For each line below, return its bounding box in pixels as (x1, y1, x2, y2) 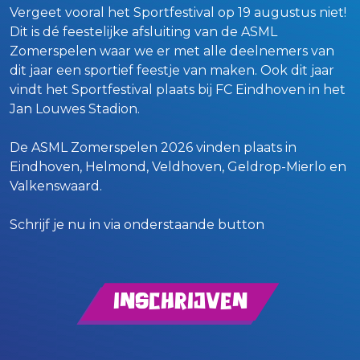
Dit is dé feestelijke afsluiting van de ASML (10, 24, 277, 40)
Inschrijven (112, 290, 247, 313)
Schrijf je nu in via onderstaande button (10, 217, 264, 233)
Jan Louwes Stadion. (10, 101, 140, 117)
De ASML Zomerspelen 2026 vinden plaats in (10, 140, 297, 156)
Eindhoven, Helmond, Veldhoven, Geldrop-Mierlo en (10, 159, 346, 175)
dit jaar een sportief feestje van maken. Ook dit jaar (10, 63, 334, 79)
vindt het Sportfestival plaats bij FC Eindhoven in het (10, 82, 346, 98)
